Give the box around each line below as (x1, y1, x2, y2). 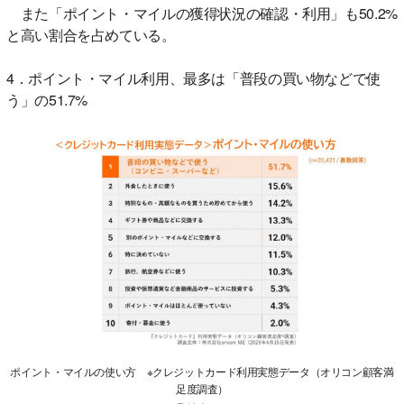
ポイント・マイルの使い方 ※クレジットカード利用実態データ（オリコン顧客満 (10, 363, 394, 380)
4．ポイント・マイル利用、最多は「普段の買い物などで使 (6, 67, 381, 88)
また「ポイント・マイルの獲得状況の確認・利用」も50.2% (6, 2, 398, 23)
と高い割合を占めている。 (6, 23, 176, 45)
